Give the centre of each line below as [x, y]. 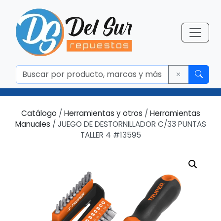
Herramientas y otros [103, 113]
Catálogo [39, 113]
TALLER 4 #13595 [110, 135]
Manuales [33, 124]
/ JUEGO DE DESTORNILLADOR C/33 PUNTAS [128, 124]
